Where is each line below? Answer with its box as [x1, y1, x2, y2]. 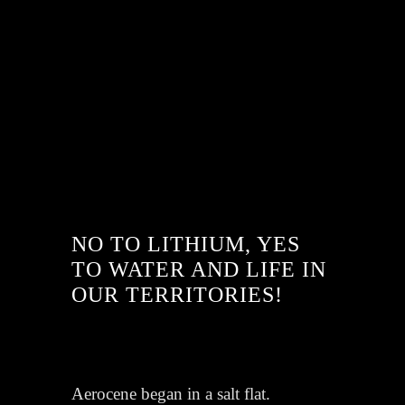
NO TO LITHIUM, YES [71, 231, 301, 256]
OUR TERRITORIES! [71, 282, 284, 306]
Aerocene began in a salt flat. [71, 383, 271, 403]
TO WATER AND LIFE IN [71, 257, 327, 281]
